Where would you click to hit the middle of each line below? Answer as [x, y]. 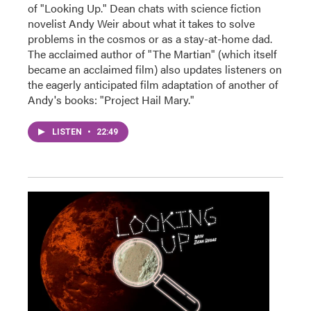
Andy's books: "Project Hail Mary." [111, 100]
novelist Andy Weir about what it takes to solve [141, 23]
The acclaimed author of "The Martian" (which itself [152, 54]
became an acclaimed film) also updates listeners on [155, 69]
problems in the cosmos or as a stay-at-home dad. [150, 39]
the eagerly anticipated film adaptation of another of [153, 84]
